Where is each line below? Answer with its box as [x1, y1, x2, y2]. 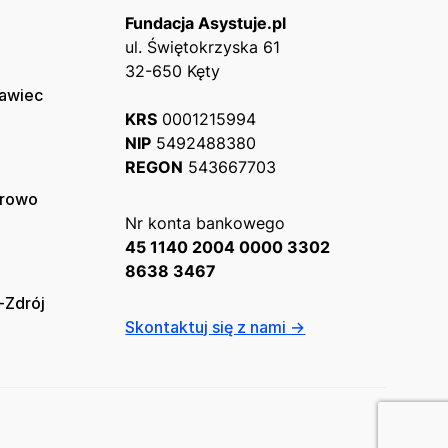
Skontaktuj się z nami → [125, 317, 306, 338]
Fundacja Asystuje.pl [125, 13, 287, 34]
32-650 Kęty [125, 61, 221, 82]
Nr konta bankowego [125, 213, 286, 234]
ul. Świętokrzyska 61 [125, 37, 281, 58]
